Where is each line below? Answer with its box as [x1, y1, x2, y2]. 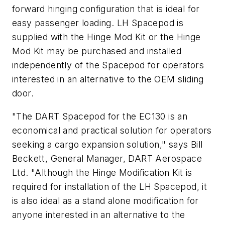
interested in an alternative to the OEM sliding [12, 73, 204, 84]
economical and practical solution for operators [12, 125, 212, 136]
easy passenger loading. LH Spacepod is [12, 17, 184, 28]
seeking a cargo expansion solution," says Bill [12, 139, 203, 150]
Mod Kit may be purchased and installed [12, 45, 182, 56]
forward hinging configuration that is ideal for [12, 3, 200, 14]
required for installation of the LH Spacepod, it [12, 181, 207, 192]
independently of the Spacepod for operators [12, 59, 204, 70]
